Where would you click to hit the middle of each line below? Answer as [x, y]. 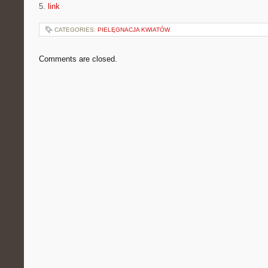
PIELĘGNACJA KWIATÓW [134, 30]
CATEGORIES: [76, 30]
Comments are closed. [78, 59]
